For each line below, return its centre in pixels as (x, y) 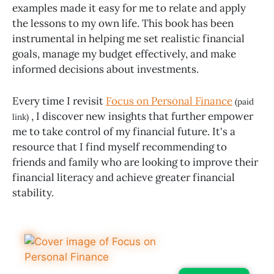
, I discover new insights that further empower (142, 117)
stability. (33, 193)
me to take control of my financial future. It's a (124, 132)
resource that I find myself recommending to (120, 147)
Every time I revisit (59, 101)
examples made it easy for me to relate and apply (129, 8)
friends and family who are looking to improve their (135, 162)
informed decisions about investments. (106, 69)
